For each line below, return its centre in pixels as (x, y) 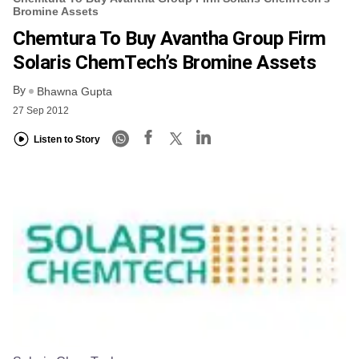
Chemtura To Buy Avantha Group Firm (169, 39)
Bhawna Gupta (75, 91)
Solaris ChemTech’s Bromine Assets (165, 63)
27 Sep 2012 (41, 110)
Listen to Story (67, 140)
